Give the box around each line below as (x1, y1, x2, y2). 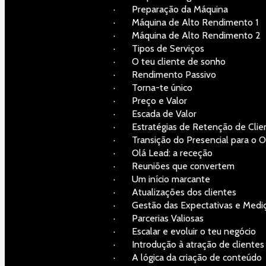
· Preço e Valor (113, 94, 187, 106)
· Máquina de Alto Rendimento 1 (113, 16, 258, 28)
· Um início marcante (113, 173, 210, 185)
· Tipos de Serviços (113, 42, 204, 54)
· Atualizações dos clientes (113, 186, 236, 198)
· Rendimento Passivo (113, 68, 216, 80)
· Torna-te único (113, 81, 192, 93)
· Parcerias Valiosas (113, 212, 204, 224)
